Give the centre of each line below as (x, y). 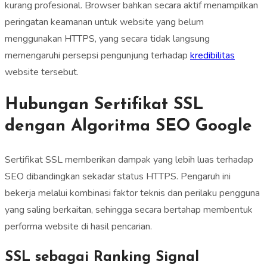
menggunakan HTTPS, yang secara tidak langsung (107, 39)
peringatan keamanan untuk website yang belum (104, 22)
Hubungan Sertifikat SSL (104, 105)
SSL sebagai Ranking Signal (102, 257)
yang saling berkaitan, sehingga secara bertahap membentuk (129, 209)
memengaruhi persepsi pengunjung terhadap (97, 56)
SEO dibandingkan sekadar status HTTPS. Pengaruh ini (118, 176)
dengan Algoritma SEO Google (128, 127)
